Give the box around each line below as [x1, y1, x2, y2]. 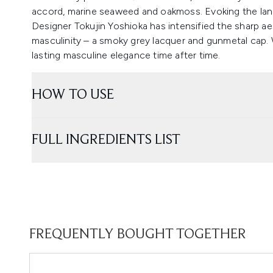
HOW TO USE [32, 88, 114, 102]
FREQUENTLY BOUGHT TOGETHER [29, 227, 246, 242]
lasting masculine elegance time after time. [32, 49, 221, 61]
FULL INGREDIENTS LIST [32, 133, 180, 147]
